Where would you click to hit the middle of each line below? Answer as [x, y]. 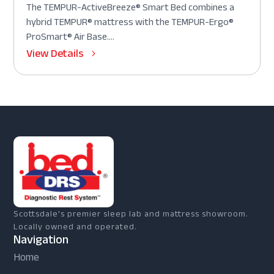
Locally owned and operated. [76, 227]
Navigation [41, 240]
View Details [55, 53]
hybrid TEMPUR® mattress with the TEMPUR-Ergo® [130, 22]
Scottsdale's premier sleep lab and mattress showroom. [131, 214]
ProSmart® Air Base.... [71, 36]
